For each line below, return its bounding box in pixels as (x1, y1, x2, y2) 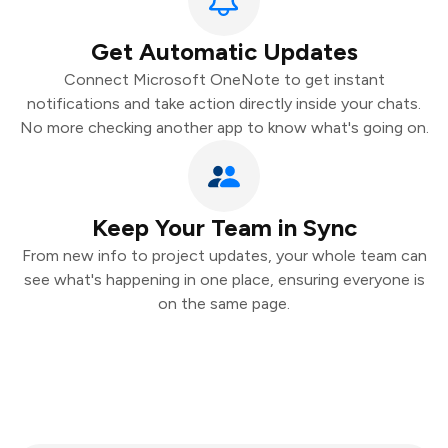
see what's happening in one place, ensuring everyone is (23, 270, 425, 289)
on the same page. (158, 294, 290, 313)
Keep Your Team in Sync (91, 213, 357, 242)
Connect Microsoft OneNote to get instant (63, 70, 385, 89)
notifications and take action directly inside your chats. (27, 94, 421, 113)
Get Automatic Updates (90, 37, 358, 66)
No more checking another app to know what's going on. (19, 118, 429, 137)
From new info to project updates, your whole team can (21, 246, 427, 265)
